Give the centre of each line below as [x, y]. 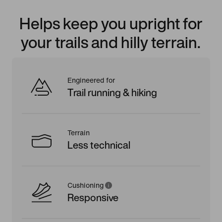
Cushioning [85, 185]
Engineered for [91, 80]
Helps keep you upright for [111, 23]
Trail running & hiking [112, 92]
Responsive [93, 197]
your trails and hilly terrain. [111, 42]
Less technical [99, 145]
